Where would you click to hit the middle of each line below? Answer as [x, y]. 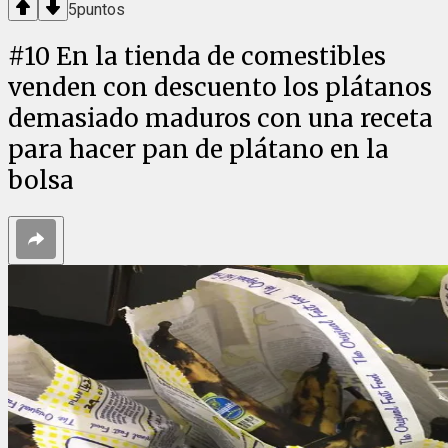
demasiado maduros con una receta [220, 119]
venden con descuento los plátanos [220, 88]
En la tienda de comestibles [221, 57]
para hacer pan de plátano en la [198, 150]
